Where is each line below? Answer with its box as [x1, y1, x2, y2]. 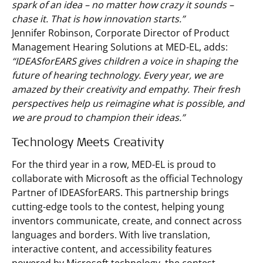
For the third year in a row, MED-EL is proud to [12, 158, 216, 171]
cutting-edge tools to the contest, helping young [12, 200, 224, 213]
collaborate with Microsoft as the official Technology [12, 172, 242, 185]
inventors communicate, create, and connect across [12, 214, 242, 227]
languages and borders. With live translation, [12, 228, 210, 241]
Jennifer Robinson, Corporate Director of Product [12, 26, 230, 39]
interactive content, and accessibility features [12, 242, 212, 255]
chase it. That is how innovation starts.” [12, 12, 185, 25]
